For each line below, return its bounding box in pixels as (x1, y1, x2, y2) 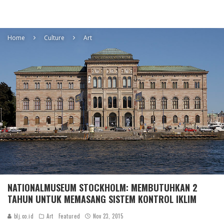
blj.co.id (12, 212, 34, 220)
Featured (58, 212, 80, 220)
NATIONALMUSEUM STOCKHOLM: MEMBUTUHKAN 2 (7, 181, 197, 194)
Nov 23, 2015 (92, 212, 123, 220)
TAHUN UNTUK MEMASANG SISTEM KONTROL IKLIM (7, 192, 196, 206)
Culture (44, 33, 64, 42)
